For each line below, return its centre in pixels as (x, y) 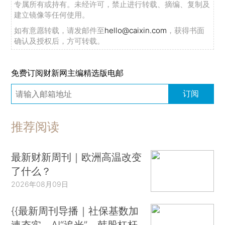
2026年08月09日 (40, 184)
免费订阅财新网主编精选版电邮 (68, 73)
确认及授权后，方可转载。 (60, 41)
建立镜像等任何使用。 (52, 15)
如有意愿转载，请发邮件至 (60, 31)
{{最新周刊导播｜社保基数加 (75, 211)
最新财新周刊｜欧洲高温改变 (77, 157)
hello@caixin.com (136, 31)
